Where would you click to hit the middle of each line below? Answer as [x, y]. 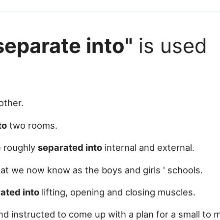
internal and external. [148, 148]
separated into [70, 148]
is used [170, 46]
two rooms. [32, 125]
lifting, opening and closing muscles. [117, 192]
